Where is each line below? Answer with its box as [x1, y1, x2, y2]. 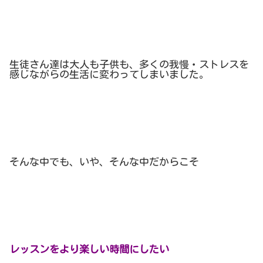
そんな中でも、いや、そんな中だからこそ [9, 157, 199, 167]
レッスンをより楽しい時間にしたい [9, 244, 169, 255]
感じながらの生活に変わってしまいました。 [9, 69, 209, 79]
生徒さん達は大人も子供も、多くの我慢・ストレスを [9, 59, 249, 69]
